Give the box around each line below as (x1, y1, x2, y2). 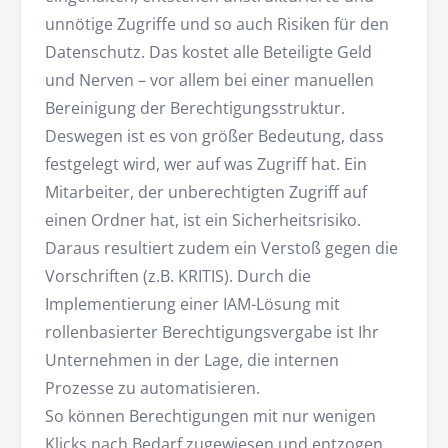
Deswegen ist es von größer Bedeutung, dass (45, 125, 384, 148)
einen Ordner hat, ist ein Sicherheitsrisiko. (45, 209, 361, 232)
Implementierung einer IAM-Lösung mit (45, 293, 340, 316)
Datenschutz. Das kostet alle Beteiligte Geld (45, 41, 372, 64)
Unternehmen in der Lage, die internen (45, 349, 339, 372)
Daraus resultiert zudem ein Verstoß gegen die (45, 237, 398, 260)
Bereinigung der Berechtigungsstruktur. (45, 97, 345, 120)
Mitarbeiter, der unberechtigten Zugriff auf (45, 181, 367, 204)
